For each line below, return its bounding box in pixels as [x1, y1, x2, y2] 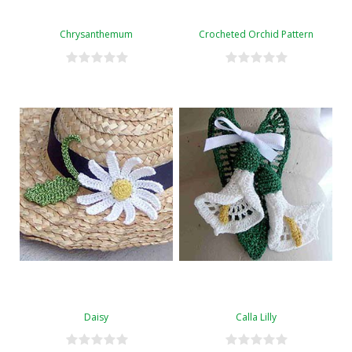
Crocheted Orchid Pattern [198, 27, 313, 41]
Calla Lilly [235, 310, 277, 324]
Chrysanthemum [60, 27, 133, 41]
